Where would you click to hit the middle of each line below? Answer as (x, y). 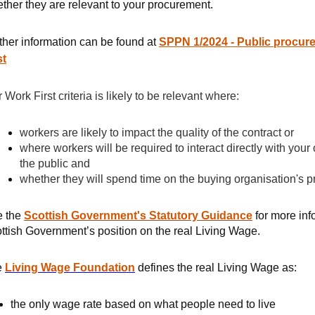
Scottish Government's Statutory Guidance (138, 216)
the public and (55, 163)
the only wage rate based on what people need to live (143, 304)
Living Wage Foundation (70, 268)
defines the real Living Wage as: (216, 268)
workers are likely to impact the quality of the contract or (157, 133)
